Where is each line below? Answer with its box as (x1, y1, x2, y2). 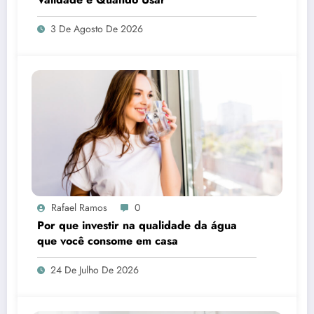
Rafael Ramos (51, 200, 107, 215)
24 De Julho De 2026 (50, 263, 139, 278)
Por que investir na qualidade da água (37, 217, 237, 234)
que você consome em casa (37, 233, 178, 250)
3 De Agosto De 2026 (50, 22, 143, 36)
